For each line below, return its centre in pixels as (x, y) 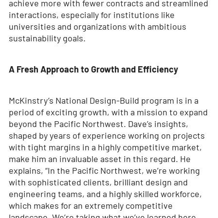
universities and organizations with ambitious (97, 27)
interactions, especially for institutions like (91, 15)
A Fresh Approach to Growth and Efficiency (93, 69)
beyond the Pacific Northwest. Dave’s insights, (98, 124)
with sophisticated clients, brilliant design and (98, 182)
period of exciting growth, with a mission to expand (108, 112)
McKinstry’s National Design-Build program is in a (103, 100)
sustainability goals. (47, 38)
